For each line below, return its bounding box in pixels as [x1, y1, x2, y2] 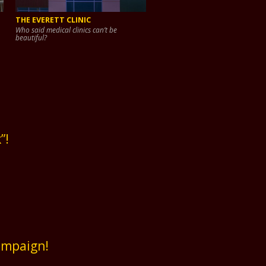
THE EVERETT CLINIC [15, 14, 91, 25]
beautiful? [15, 32, 47, 42]
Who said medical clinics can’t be [15, 24, 117, 34]
